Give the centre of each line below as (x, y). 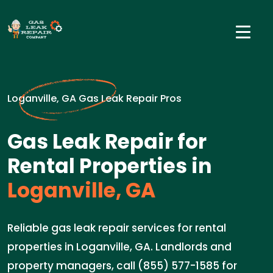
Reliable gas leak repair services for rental (117, 228)
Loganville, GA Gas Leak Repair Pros (94, 98)
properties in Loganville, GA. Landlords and (119, 247)
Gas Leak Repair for (107, 142)
